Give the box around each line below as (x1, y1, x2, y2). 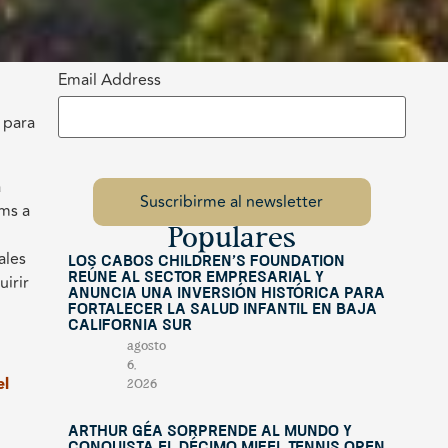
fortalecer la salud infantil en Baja (67, 301, 377, 318)
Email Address (57, 67, 161, 92)
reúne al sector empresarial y (67, 269, 324, 286)
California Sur (67, 317, 192, 334)
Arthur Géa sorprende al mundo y (67, 423, 352, 440)
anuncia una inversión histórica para (67, 285, 385, 302)
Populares (167, 225, 296, 254)
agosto (127, 339, 167, 353)
